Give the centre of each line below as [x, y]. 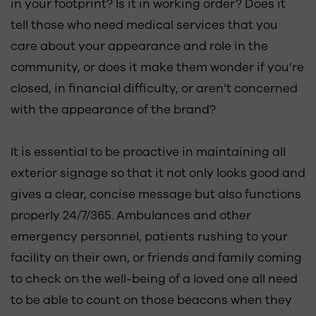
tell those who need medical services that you [144, 25]
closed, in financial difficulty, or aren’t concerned [154, 89]
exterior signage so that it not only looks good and [158, 173]
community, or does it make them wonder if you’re [157, 67]
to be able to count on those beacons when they [151, 300]
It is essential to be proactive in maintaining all [148, 152]
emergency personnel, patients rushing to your [149, 237]
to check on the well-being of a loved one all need [154, 279]
